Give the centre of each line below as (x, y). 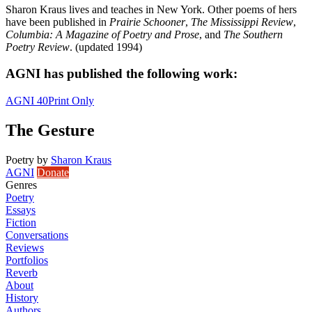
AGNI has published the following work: (122, 74)
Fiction (21, 222)
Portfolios (27, 260)
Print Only (71, 101)
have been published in (57, 22)
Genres (21, 185)
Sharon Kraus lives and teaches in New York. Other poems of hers (151, 9)
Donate (53, 172)
